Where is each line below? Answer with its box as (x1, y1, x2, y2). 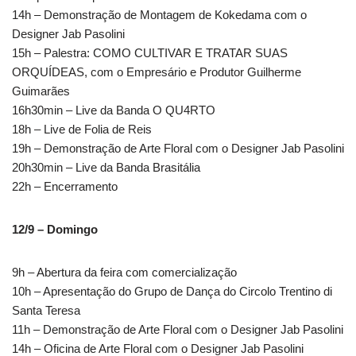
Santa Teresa (12, 304, 80, 318)
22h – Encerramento (12, 180, 118, 194)
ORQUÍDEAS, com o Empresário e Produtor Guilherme (12, 65, 301, 79)
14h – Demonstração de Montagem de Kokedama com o (12, 8, 307, 22)
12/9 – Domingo (12, 222, 98, 237)
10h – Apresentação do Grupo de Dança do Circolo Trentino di (12, 284, 332, 299)
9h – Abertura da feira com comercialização (12, 265, 237, 280)
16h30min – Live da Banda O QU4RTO (12, 103, 215, 118)
